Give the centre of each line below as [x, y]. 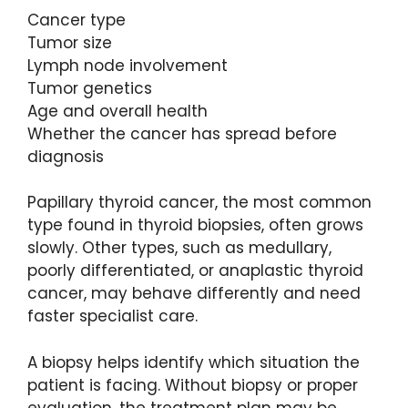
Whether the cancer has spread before [182, 133]
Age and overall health [117, 111]
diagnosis [66, 156]
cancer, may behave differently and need [194, 294]
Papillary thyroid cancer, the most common [199, 203]
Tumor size [70, 42]
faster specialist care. [112, 316]
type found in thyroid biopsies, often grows [195, 225]
